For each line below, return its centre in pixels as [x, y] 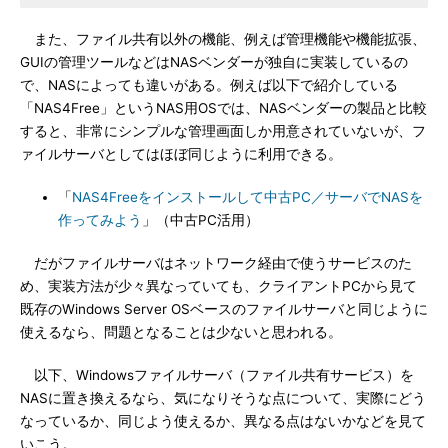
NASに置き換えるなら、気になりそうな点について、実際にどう [223, 398]
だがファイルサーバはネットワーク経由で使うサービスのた [216, 263]
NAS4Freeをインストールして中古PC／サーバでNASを [247, 197]
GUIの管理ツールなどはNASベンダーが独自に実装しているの [214, 62]
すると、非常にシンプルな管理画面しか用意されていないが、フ [223, 131]
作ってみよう [100, 220]
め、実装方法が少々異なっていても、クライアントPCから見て [218, 286]
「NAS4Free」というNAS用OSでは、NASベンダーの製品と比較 [223, 108]
